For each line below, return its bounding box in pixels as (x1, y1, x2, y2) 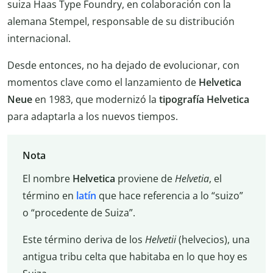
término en (22, 188, 76, 202)
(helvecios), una (175, 232, 250, 246)
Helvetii (144, 232, 176, 246)
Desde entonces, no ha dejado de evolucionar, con (7, 58, 239, 72)
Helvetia (174, 171, 209, 185)
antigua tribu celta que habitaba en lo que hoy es (22, 249, 247, 263)
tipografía (159, 92, 204, 106)
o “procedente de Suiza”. (22, 205, 135, 219)
